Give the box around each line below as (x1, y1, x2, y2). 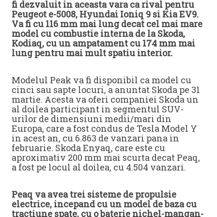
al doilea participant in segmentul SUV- (12, 103, 184, 115)
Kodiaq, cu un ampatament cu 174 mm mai (12, 37, 195, 49)
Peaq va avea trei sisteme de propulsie (12, 188, 176, 200)
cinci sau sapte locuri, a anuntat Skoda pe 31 (12, 83, 200, 95)
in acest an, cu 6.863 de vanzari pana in (12, 132, 179, 144)
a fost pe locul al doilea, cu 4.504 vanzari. (12, 161, 186, 173)
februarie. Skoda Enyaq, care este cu (12, 141, 165, 154)
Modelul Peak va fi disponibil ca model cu (12, 74, 191, 86)
